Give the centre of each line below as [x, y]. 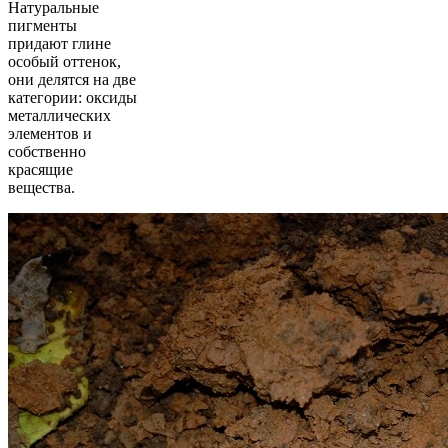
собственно [47, 151]
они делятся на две [72, 79]
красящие [40, 169]
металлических [59, 115]
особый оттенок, [64, 61]
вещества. [41, 187]
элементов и [50, 133]
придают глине [59, 43]
